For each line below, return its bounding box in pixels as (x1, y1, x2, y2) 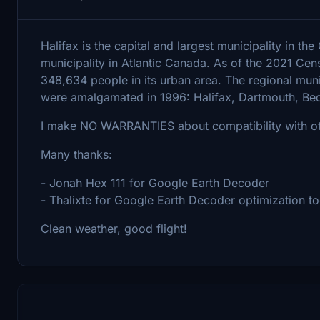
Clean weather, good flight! (41, 221, 187, 236)
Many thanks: (41, 146, 112, 161)
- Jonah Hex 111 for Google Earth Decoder (41, 175, 269, 190)
